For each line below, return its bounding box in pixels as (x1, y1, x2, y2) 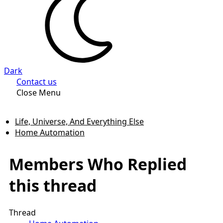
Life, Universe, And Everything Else (15, 116, 144, 127)
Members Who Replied (9, 153, 187, 175)
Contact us (16, 76, 57, 87)
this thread (9, 175, 97, 197)
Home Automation (15, 127, 85, 138)
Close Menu (16, 87, 61, 98)
